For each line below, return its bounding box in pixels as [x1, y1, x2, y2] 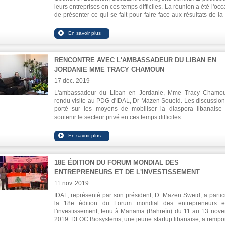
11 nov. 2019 [54, 180, 89, 187]
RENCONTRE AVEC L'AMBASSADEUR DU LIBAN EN [54, 56, 216, 64]
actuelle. [54, 19, 77, 26]
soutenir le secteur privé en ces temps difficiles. [54, 114, 182, 121]
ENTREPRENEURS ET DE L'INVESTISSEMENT [54, 168, 200, 176]
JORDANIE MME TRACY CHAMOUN [54, 66, 164, 73]
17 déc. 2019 [54, 77, 90, 84]
